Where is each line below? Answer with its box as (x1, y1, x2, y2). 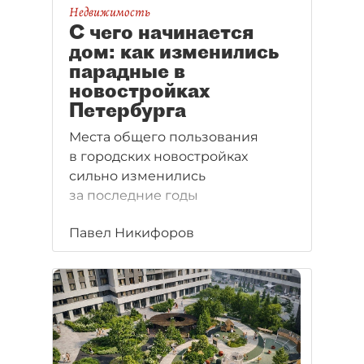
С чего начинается (69, 19, 253, 45)
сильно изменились (69, 168, 206, 184)
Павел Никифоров (69, 225, 194, 240)
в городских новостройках (69, 149, 248, 165)
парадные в (69, 58, 185, 84)
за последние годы (69, 188, 198, 204)
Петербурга (69, 97, 186, 123)
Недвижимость (69, 3, 150, 22)
